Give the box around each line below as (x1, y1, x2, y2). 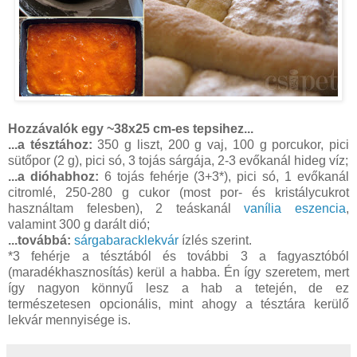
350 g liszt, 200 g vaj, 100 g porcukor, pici (92, 138, 350, 152)
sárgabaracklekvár (74, 233, 178, 248)
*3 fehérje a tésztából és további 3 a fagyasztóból (8, 249, 349, 264)
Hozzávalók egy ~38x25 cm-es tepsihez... (8, 122, 253, 136)
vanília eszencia (244, 202, 347, 216)
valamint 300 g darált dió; (8, 218, 150, 232)
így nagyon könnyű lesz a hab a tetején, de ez (8, 281, 349, 296)
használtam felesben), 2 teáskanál (8, 202, 245, 216)
